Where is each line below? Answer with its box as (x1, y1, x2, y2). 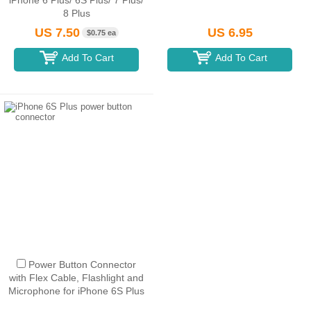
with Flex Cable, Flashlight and (9, 272, 144, 283)
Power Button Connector (28, 259, 137, 270)
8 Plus (62, 8, 90, 19)
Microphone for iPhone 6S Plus (8, 285, 145, 296)
